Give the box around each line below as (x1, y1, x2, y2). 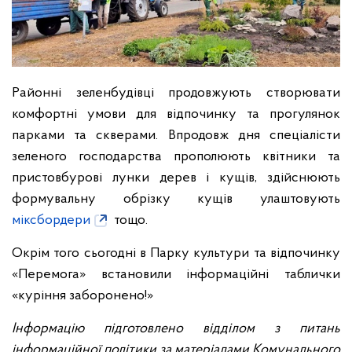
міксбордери (12, 212, 90, 228)
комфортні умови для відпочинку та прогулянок (12, 106, 340, 122)
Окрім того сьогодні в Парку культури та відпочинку (12, 245, 340, 261)
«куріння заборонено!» (12, 288, 153, 303)
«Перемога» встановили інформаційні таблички (12, 266, 340, 282)
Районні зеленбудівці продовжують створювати (12, 85, 340, 101)
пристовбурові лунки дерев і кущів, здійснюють (12, 170, 340, 185)
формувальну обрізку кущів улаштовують (12, 191, 340, 207)
